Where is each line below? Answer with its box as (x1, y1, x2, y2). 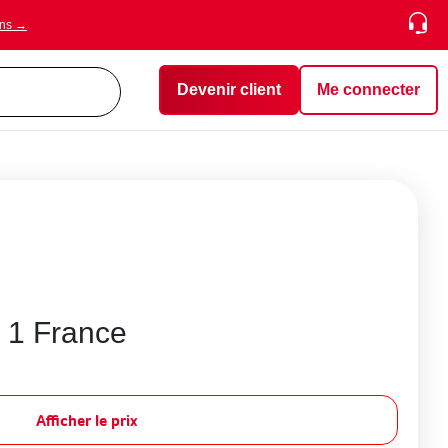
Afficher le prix (36, 409, 138, 430)
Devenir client (177, 81, 281, 98)
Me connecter (317, 81, 420, 98)
